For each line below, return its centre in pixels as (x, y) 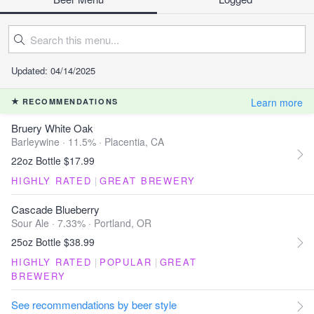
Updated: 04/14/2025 (53, 70)
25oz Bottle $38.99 (53, 242)
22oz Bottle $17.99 (53, 161)
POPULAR (125, 262)
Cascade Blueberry (55, 209)
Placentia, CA (134, 142)
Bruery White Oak (52, 128)
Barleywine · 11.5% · (58, 142)
